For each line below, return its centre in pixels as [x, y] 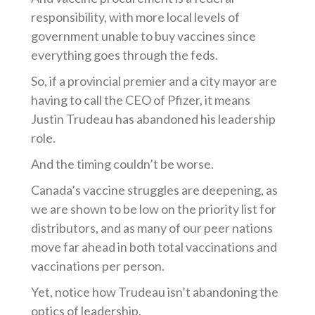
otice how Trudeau [115, 292]
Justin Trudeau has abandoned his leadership [154, 119]
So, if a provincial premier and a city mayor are [154, 81]
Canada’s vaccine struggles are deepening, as [155, 190]
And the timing [72, 164]
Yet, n [47, 292]
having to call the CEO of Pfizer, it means [141, 100]
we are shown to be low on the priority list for [154, 209]
